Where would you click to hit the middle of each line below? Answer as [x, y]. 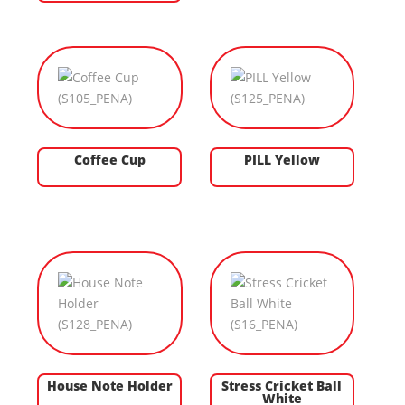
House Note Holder [109, 386]
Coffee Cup [109, 160]
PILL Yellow [282, 160]
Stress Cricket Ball [282, 386]
